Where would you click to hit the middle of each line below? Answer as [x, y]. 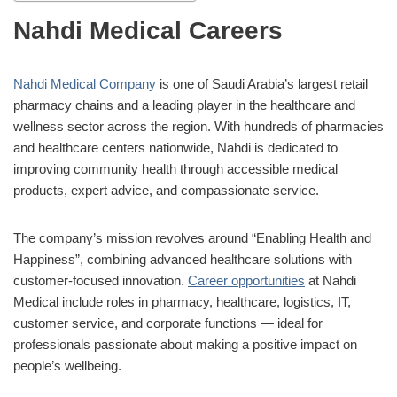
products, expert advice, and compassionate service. [166, 190]
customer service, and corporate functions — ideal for [168, 323]
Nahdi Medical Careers [148, 30]
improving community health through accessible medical [175, 168]
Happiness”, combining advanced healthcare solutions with [183, 259]
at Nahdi [331, 280]
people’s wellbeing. [67, 365]
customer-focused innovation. [101, 280]
